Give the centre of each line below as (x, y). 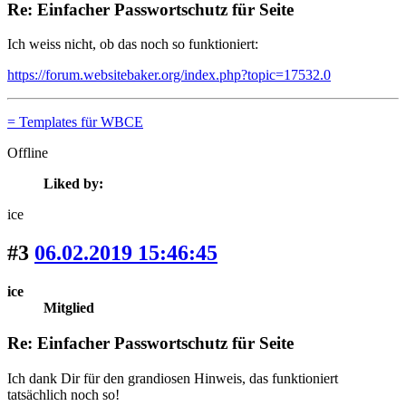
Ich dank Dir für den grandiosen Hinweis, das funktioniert (173, 378)
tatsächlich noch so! (63, 394)
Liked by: (73, 184)
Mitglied (69, 308)
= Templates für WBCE (75, 122)
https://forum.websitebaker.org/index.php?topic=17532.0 (169, 75)
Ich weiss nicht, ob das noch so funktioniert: (133, 44)
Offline (28, 153)
